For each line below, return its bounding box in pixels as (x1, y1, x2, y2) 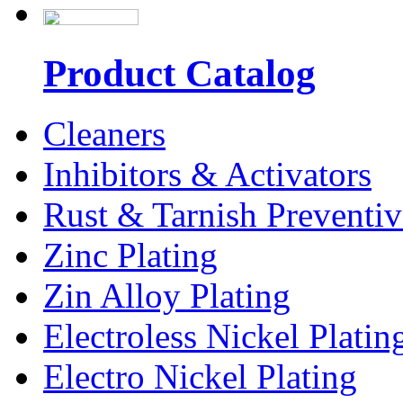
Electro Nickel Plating (43, 356, 357, 396)
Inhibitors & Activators (43, 154, 372, 193)
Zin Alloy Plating (43, 275, 291, 315)
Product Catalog (43, 51, 316, 94)
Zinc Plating (43, 235, 218, 274)
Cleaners (43, 113, 166, 153)
